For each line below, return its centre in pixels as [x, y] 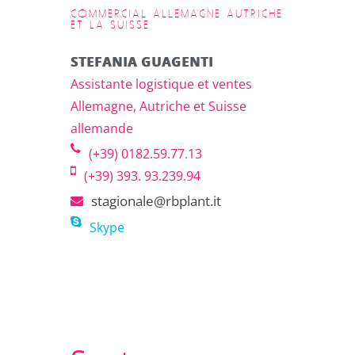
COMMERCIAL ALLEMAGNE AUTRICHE [177, 14]
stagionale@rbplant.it [156, 200]
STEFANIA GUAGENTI [142, 61]
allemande [102, 128]
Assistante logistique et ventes [161, 84]
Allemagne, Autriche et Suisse [158, 106]
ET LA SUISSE [110, 25]
